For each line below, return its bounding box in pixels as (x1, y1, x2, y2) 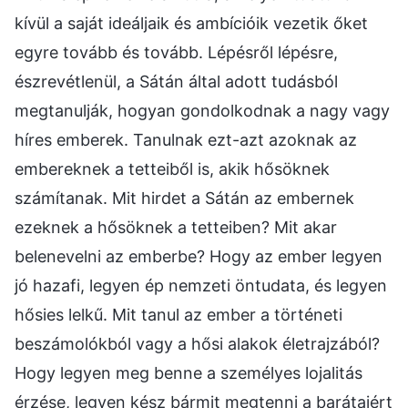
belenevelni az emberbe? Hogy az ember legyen (15, 247, 382, 267)
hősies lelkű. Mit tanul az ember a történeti (15, 305, 342, 325)
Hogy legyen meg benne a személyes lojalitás (15, 363, 362, 383)
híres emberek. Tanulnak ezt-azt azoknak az (15, 130, 357, 150)
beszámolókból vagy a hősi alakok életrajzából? (15, 334, 380, 354)
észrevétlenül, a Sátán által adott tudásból (15, 72, 338, 92)
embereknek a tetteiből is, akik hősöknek (15, 159, 330, 179)
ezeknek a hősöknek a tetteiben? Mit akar (15, 218, 337, 238)
